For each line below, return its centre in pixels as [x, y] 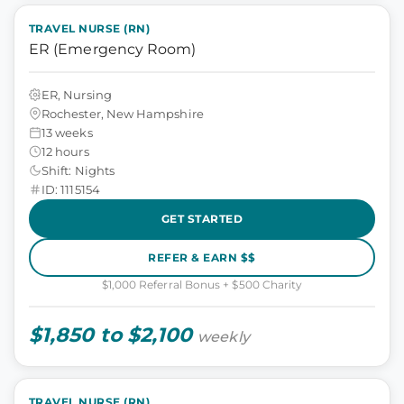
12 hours [65, 151]
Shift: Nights [78, 170]
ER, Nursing [77, 94]
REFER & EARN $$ [202, 257]
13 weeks [67, 132]
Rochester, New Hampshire [123, 113]
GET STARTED [202, 218]
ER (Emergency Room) [113, 49]
